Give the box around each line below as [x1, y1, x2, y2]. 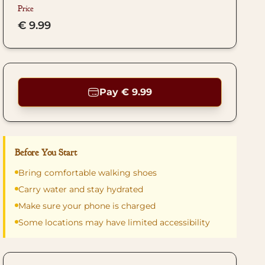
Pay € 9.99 [99, 86, 153, 98]
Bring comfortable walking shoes [18, 167, 157, 178]
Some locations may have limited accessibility [18, 217, 211, 228]
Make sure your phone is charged [18, 201, 156, 211]
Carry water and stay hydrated [18, 184, 144, 195]
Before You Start [15, 147, 77, 159]
